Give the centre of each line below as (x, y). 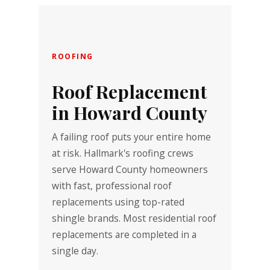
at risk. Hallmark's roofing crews (123, 153)
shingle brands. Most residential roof (134, 218)
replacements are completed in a (124, 235)
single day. (75, 251)
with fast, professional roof (112, 186)
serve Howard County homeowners (130, 170)
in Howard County (130, 113)
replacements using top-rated (118, 202)
